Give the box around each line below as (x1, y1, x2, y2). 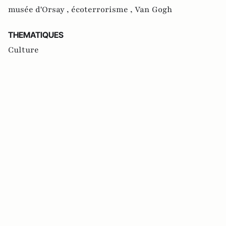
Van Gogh (135, 4, 173, 15)
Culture (8, 44, 39, 55)
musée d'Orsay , (8, 4, 71, 15)
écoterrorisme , (71, 4, 135, 15)
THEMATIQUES (8, 29, 64, 40)
